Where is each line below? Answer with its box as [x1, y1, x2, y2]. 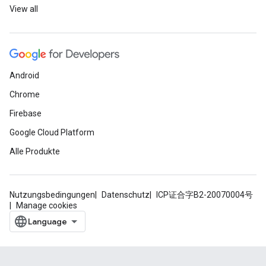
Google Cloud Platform [9, 128, 94, 137]
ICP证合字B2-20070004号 [156, 190, 253, 199]
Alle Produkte [9, 147, 60, 156]
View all [9, 4, 38, 14]
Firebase [9, 109, 42, 118]
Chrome [9, 90, 40, 99]
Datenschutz [102, 190, 150, 199]
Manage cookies [16, 201, 77, 210]
